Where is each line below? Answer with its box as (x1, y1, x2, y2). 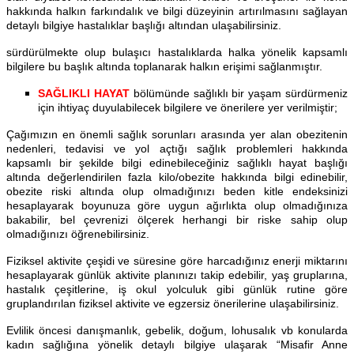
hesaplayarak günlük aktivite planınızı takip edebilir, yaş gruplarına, (6, 269, 348, 282)
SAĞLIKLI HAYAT (38, 87, 130, 100)
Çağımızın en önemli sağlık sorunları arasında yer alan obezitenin (6, 128, 348, 141)
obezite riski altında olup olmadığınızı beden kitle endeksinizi (6, 185, 348, 198)
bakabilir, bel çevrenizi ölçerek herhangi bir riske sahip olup (6, 213, 348, 227)
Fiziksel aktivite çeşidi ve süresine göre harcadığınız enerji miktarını (6, 254, 348, 268)
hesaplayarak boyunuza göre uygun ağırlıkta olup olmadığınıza (6, 199, 348, 213)
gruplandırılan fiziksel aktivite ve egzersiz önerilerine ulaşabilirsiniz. (6, 297, 339, 311)
